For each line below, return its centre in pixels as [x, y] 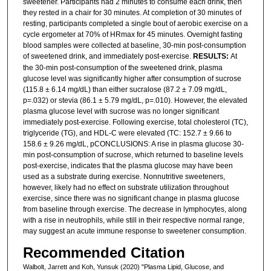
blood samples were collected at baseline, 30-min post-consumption [134, 46]
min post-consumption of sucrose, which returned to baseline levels [133, 155]
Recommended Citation [104, 252]
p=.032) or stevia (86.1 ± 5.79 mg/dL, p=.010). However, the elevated [135, 101]
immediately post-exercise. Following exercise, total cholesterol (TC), [135, 122]
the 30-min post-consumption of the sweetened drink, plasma [122, 68]
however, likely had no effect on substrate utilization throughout [126, 188]
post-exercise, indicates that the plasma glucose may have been [128, 166]
